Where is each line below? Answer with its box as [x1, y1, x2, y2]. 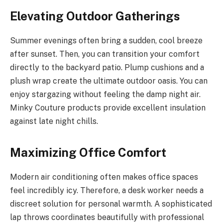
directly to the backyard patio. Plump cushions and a [10, 63, 204, 73]
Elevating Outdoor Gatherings [10, 9, 180, 23]
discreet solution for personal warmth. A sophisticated [10, 199, 212, 209]
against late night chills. [10, 116, 98, 126]
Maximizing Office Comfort [10, 145, 166, 160]
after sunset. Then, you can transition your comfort [10, 49, 200, 59]
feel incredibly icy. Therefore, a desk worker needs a [10, 186, 204, 196]
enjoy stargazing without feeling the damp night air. [10, 90, 201, 100]
